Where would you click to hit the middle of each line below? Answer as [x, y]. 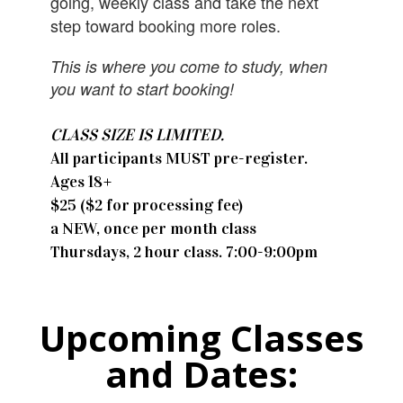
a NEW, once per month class [154, 228]
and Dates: [201, 373]
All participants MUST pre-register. [179, 158]
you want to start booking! [143, 88]
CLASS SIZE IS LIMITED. [138, 134]
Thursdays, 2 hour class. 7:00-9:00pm [184, 251]
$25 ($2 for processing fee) [147, 205]
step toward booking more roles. [166, 25]
